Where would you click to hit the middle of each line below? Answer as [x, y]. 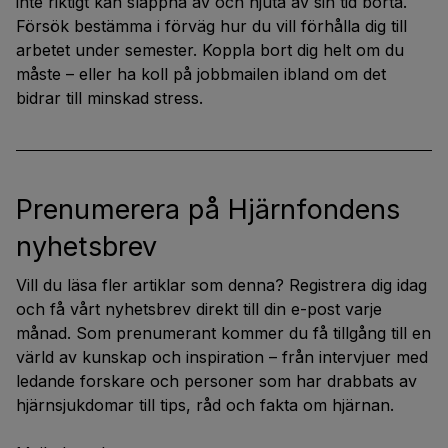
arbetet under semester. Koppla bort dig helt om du [210, 50]
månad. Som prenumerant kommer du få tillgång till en [223, 333]
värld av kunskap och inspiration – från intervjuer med [222, 357]
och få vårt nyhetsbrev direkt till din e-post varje [199, 309]
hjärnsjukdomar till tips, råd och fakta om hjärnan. [205, 405]
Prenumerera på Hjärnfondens [208, 209]
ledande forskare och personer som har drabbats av [216, 381]
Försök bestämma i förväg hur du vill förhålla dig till [211, 26]
